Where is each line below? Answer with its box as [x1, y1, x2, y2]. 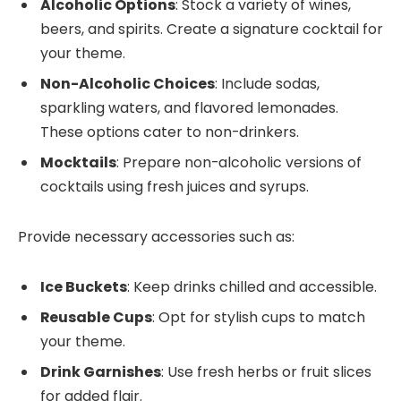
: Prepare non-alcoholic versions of [116, 152, 362, 174]
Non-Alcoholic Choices [40, 73, 215, 95]
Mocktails [40, 152, 116, 174]
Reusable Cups [40, 306, 152, 328]
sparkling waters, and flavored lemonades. [40, 98, 338, 119]
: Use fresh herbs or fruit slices [161, 361, 371, 382]
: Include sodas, [215, 73, 320, 95]
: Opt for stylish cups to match [152, 306, 365, 328]
